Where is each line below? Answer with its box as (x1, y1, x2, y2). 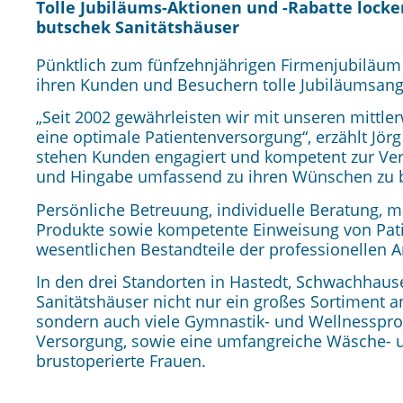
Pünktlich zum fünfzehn (36, 54, 214, 76)
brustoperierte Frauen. (36, 350, 210, 372)
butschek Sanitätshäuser (36, 16, 239, 38)
